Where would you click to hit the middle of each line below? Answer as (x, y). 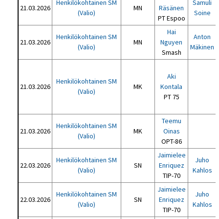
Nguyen (172, 42)
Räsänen (172, 8)
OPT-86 (171, 141)
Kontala (172, 87)
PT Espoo (171, 18)
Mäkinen (202, 47)
